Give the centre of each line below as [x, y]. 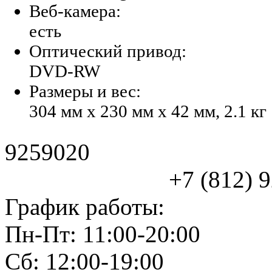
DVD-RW [65, 71]
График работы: [85, 207]
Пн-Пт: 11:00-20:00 [103, 234]
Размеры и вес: [85, 91]
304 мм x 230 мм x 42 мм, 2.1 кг [148, 111]
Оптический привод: [108, 51]
